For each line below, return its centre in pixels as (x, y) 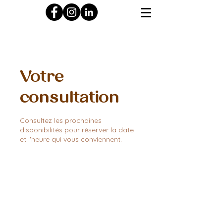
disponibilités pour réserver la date (77, 130)
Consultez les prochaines (61, 120)
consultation (69, 98)
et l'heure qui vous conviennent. (71, 139)
